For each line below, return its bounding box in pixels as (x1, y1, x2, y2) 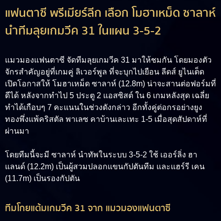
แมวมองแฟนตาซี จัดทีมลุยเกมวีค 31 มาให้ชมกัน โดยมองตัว (5, 56, 212, 65)
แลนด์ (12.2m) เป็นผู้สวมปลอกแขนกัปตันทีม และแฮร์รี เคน (5, 162, 205, 171)
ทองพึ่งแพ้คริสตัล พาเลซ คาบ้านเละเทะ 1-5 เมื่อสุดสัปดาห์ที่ (5, 115, 207, 124)
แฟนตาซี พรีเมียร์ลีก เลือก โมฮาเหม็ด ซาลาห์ (5, 4, 216, 23)
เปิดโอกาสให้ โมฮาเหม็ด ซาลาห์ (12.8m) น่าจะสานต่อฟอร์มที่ (5, 79, 216, 88)
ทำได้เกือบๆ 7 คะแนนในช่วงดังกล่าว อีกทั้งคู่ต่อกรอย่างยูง (5, 103, 202, 112)
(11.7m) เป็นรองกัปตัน (5, 174, 80, 183)
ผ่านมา (5, 127, 29, 136)
